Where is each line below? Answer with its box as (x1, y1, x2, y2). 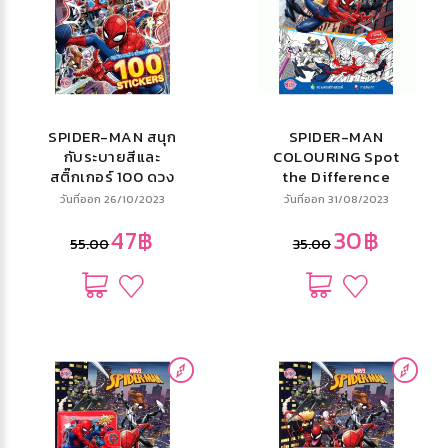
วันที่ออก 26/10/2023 (59, 191, 165, 208)
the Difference (282, 165, 390, 189)
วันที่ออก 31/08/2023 (283, 191, 389, 208)
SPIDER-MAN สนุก (48, 125, 176, 149)
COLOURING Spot (273, 145, 399, 169)
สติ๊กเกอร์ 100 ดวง (49, 165, 175, 189)
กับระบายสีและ (63, 145, 161, 169)
